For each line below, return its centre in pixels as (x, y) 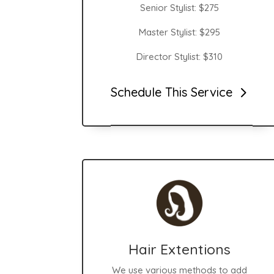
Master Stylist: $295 (180, 32)
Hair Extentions (180, 249)
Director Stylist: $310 (180, 56)
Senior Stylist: (170, 7)
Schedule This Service (172, 92)
